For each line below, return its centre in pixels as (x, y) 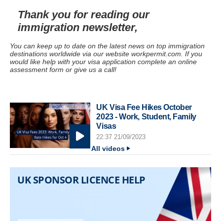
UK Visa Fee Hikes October (144, 107)
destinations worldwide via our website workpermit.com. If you (106, 54)
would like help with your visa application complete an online (103, 61)
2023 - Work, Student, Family (146, 116)
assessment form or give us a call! (63, 69)
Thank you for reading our (83, 14)
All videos (108, 148)
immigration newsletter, (77, 27)
